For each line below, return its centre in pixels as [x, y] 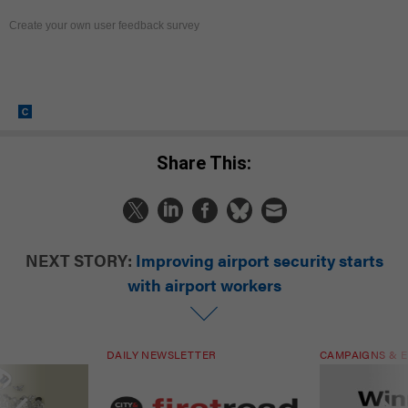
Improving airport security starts [259, 260]
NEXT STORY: [78, 260]
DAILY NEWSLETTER [162, 355]
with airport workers [204, 285]
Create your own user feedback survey [106, 25]
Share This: [210, 163]
